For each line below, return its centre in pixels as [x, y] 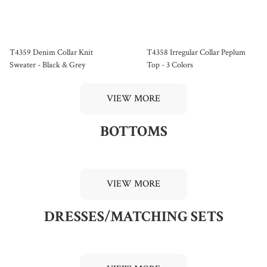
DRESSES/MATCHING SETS [133, 216]
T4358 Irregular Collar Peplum [196, 52]
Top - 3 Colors [170, 65]
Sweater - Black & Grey [47, 65]
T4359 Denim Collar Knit [51, 52]
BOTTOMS [133, 131]
